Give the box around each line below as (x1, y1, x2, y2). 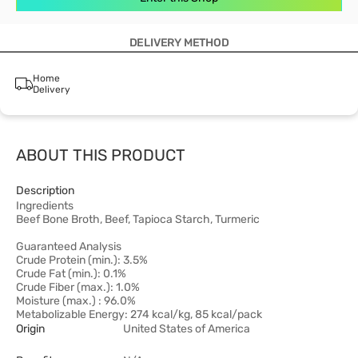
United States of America (123, 322, 250, 336)
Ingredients (16, 199, 74, 213)
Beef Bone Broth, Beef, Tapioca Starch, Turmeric (16, 213, 260, 226)
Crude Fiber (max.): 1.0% (16, 280, 140, 294)
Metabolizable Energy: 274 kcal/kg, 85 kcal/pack (16, 308, 262, 321)
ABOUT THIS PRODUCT (16, 145, 185, 165)
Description (16, 184, 74, 197)
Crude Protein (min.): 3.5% (16, 253, 148, 267)
